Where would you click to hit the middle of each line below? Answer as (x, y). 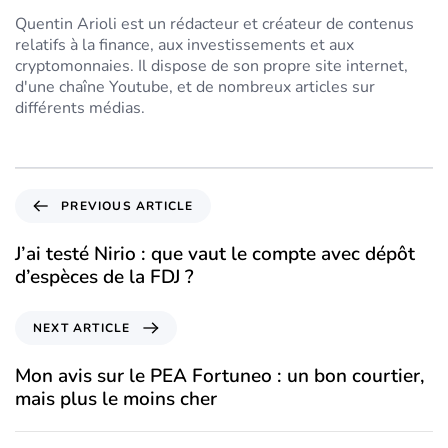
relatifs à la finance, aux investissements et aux (184, 45)
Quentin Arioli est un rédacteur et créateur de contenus (214, 24)
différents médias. (80, 108)
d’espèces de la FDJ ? (104, 277)
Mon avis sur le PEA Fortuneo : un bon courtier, (220, 375)
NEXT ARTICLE (82, 327)
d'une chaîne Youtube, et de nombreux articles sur (195, 87)
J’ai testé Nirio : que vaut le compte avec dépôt (215, 254)
